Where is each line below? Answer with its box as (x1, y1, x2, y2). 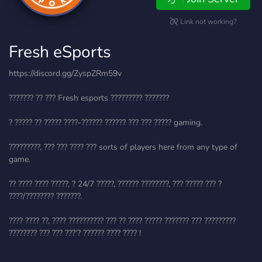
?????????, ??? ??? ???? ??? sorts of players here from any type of (9, 142, 237, 153)
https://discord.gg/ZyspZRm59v (9, 68, 122, 79)
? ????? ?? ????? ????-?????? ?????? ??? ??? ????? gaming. (9, 117, 202, 128)
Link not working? (178, 17, 237, 26)
